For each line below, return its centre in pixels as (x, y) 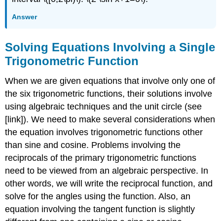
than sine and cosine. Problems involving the (93, 145)
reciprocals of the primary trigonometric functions (101, 158)
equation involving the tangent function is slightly (100, 209)
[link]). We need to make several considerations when (110, 119)
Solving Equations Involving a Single (110, 47)
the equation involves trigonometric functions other (104, 132)
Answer (25, 17)
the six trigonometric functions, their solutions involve (109, 93)
